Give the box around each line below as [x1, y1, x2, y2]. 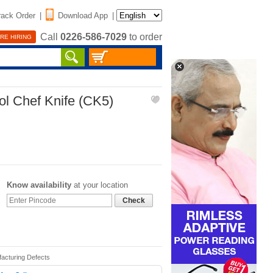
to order [127, 32, 162, 43]
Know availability [7, 180, 71, 190]
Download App [58, 10, 108, 20]
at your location [71, 180, 128, 190]
